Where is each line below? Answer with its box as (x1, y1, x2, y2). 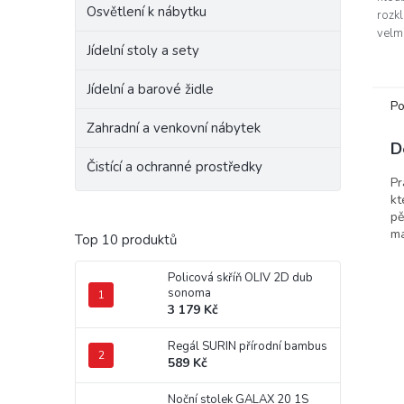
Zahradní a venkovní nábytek (87, 119, 261, 137)
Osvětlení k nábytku (87, 3, 207, 21)
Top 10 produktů (75, 231, 177, 249)
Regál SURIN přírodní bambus (168, 338, 327, 354)
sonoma (168, 285, 211, 301)
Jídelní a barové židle (87, 80, 214, 98)
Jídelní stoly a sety (87, 41, 199, 60)
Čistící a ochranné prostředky (87, 158, 262, 176)
